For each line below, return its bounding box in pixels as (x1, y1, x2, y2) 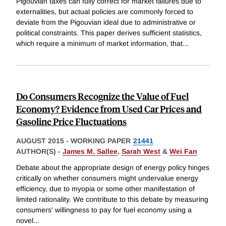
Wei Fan (169, 147, 197, 156)
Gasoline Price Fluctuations (16, 115, 127, 128)
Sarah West (122, 147, 160, 156)
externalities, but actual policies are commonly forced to (16, 8, 193, 16)
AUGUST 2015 (16, 137, 64, 145)
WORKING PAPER (71, 137, 131, 145)
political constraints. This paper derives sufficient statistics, (16, 29, 202, 37)
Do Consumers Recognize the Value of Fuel (16, 90, 189, 103)
